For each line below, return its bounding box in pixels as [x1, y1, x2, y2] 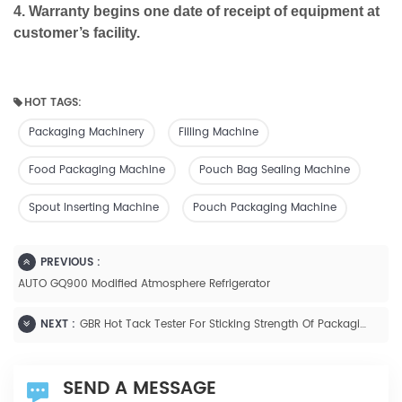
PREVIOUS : [40, 254, 100, 272]
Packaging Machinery [29, 124, 144, 142]
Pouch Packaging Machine [193, 199, 336, 217]
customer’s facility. [13, 25, 140, 41]
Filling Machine [179, 124, 258, 142]
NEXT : [40, 316, 75, 334]
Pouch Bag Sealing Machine [199, 162, 350, 179]
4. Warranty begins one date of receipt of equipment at [13, 4, 380, 20]
